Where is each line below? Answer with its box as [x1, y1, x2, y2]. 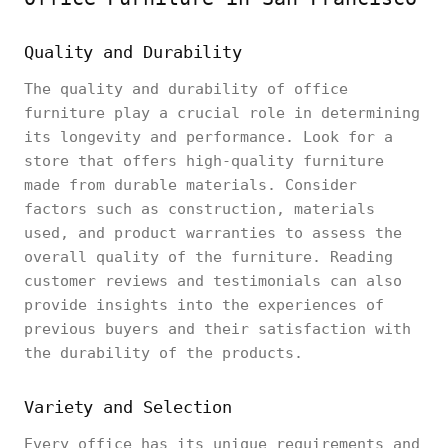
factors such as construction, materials [24, 200, 375, 218]
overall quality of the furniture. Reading [24, 248, 393, 266]
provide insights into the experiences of [24, 296, 384, 314]
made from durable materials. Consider [24, 176, 357, 194]
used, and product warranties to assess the [24, 224, 402, 242]
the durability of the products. [24, 344, 303, 362]
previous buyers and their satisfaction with [24, 320, 411, 338]
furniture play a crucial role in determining [24, 104, 420, 122]
